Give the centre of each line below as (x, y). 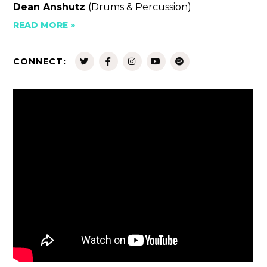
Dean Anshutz (51, 7)
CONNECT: (40, 62)
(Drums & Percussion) (140, 7)
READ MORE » (44, 25)
